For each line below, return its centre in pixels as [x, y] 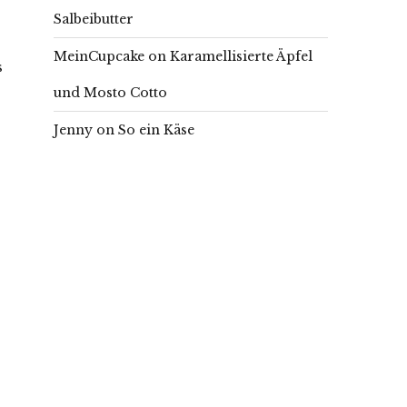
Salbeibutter [94, 19]
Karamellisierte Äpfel [241, 56]
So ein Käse [156, 130]
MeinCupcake [99, 56]
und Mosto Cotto [110, 93]
